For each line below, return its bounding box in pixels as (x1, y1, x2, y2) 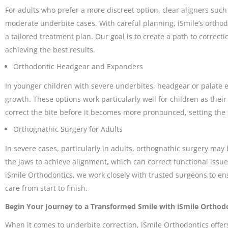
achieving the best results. (5, 45, 95, 55)
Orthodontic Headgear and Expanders (13, 62, 143, 72)
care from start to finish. (5, 183, 88, 193)
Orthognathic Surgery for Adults (13, 124, 123, 134)
